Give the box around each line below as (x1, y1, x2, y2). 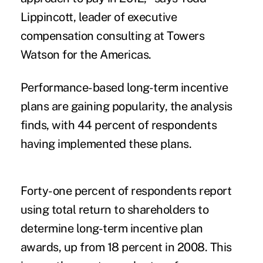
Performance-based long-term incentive (20, 80, 228, 95)
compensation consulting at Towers (20, 28, 205, 43)
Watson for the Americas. (20, 47, 151, 62)
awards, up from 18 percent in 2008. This (20, 240, 232, 254)
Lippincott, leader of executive (20, 9, 177, 24)
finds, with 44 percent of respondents (20, 117, 217, 132)
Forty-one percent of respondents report (20, 183, 232, 198)
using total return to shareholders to (20, 202, 209, 217)
